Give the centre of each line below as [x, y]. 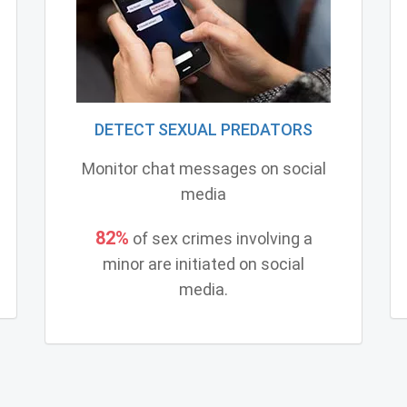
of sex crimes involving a [220, 238]
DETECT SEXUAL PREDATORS [203, 129]
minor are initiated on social [203, 263]
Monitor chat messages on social [203, 168]
